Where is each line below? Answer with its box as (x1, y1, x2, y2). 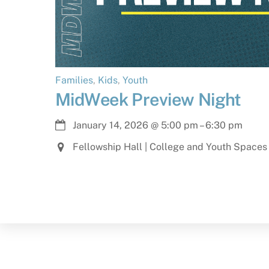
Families (55, 74, 93, 86)
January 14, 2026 (72, 119, 148, 131)
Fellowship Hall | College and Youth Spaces (72, 141, 267, 153)
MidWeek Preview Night (55, 89, 241, 110)
